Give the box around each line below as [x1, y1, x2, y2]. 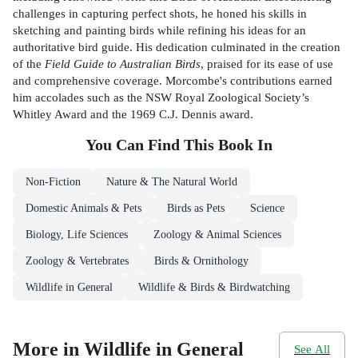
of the [13, 56, 42, 70]
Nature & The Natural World [106, 175, 237, 188]
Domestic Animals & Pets [26, 201, 141, 214]
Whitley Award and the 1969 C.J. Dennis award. [13, 106, 253, 121]
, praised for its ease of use [201, 56, 333, 70]
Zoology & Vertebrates [26, 254, 129, 267]
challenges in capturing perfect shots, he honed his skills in [13, 6, 307, 20]
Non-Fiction [26, 175, 81, 188]
